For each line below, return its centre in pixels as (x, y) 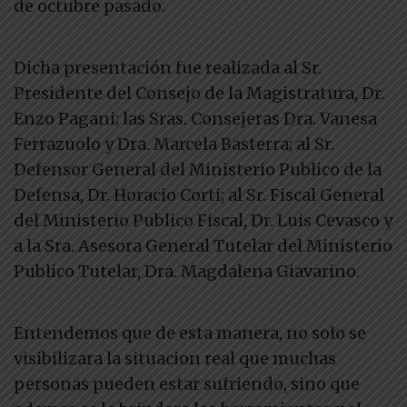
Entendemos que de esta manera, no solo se (190, 333)
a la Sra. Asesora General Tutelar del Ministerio (203, 246)
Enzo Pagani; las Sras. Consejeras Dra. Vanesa (195, 119)
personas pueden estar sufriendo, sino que (187, 384)
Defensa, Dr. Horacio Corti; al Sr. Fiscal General (199, 195)
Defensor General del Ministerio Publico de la (198, 169)
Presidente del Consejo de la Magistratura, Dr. (199, 93)
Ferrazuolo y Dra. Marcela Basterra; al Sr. (174, 144)
